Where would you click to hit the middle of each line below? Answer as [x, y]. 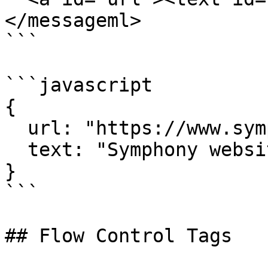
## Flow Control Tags [118, 236]
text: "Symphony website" [16, 150]
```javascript [79, 85]
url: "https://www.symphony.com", [16, 128]
